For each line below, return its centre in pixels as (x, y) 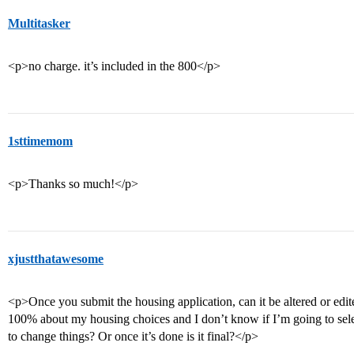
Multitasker (39, 23)
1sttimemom (40, 141)
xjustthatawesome (56, 259)
